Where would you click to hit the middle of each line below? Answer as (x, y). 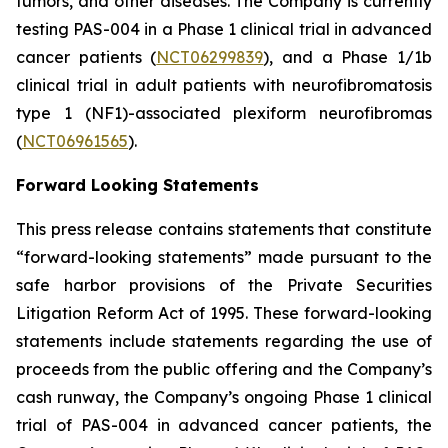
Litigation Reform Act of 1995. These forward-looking (224, 313)
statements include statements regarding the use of (224, 341)
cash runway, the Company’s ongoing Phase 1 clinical (224, 397)
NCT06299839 (210, 57)
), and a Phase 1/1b (348, 57)
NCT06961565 (75, 141)
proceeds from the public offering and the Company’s (224, 369)
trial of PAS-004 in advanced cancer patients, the (224, 425)
